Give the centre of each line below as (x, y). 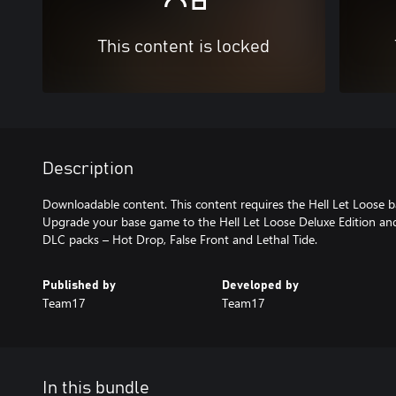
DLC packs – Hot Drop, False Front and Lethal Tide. (180, 239)
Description (88, 168)
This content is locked (184, 46)
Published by (79, 285)
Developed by (260, 285)
